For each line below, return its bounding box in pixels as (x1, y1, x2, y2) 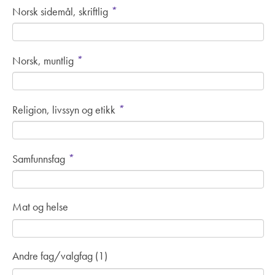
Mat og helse (12, 199, 68, 214)
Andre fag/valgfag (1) (12, 249, 107, 263)
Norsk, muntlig (12, 53, 76, 68)
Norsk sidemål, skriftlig (12, 4, 110, 19)
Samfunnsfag (12, 152, 68, 166)
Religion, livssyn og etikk (12, 103, 118, 117)
